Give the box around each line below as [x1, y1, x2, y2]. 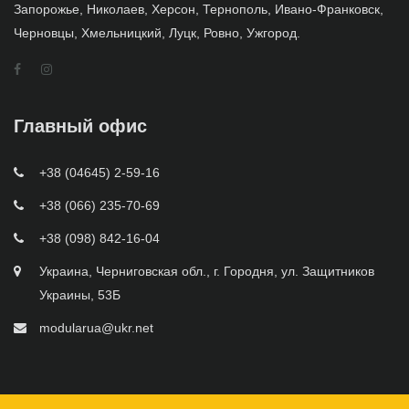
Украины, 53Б [39, 287, 121, 302]
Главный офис [14, 115, 147, 136]
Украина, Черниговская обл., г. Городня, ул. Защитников [39, 263, 374, 278]
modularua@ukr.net [39, 320, 153, 335]
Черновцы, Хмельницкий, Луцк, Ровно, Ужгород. [14, 25, 300, 40]
